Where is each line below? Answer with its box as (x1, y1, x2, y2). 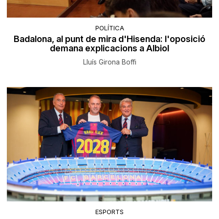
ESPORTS (95, 208, 124, 216)
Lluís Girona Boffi (83, 57, 136, 66)
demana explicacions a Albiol (50, 43, 169, 53)
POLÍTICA (95, 23, 124, 32)
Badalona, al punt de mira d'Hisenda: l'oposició (14, 33, 205, 44)
